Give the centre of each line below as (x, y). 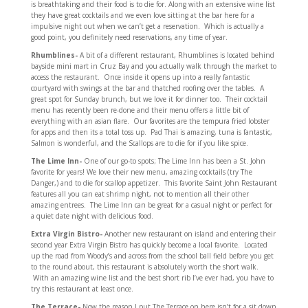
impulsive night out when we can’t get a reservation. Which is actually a (147, 26)
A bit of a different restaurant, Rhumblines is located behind (176, 55)
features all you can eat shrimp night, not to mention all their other (140, 194)
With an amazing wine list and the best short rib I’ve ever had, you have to (152, 278)
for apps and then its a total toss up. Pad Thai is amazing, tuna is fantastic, (151, 132)
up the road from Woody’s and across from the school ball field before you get (152, 256)
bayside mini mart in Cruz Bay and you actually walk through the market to (153, 66)
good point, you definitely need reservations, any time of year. (129, 37)
